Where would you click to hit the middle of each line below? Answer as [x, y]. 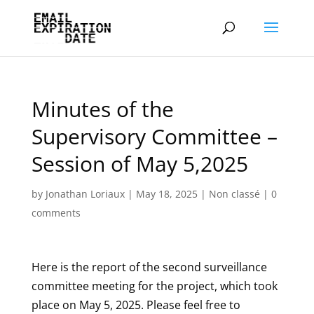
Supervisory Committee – [154, 136]
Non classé [234, 194]
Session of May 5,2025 [139, 164]
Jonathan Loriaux [85, 194]
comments [56, 213]
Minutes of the [102, 109]
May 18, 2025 [166, 194]
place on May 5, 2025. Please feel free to [136, 305]
